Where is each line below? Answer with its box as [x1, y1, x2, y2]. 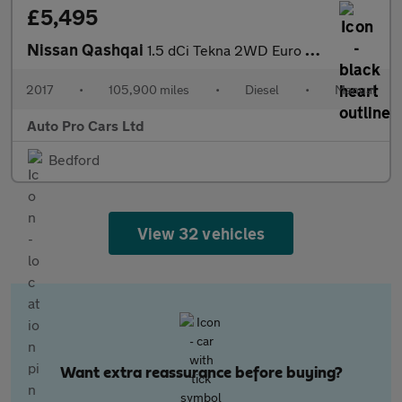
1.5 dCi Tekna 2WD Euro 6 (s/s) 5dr [147, 41, 305, 58]
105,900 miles [109, 82, 189, 97]
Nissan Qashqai [27, 39, 147, 59]
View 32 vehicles [137, 223, 265, 243]
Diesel [245, 82, 279, 97]
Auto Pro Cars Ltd [27, 117, 144, 134]
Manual [335, 82, 376, 97]
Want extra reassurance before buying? [59, 365, 343, 381]
